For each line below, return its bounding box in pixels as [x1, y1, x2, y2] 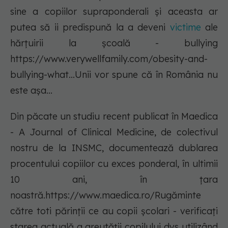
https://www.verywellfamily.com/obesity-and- [10, 53, 208, 65]
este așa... [10, 84, 52, 97]
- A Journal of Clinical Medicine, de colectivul [10, 126, 218, 138]
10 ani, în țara [10, 174, 218, 186]
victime [169, 21, 201, 34]
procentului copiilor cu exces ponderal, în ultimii [10, 158, 218, 170]
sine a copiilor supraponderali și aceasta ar [10, 6, 218, 18]
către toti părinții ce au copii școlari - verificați [10, 205, 218, 217]
